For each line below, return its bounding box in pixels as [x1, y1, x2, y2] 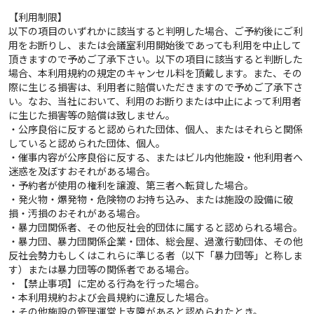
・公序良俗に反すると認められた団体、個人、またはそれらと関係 [8, 121, 303, 136]
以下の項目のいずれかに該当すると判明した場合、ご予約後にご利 [8, 23, 303, 38]
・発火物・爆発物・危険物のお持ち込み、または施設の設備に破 [8, 191, 293, 206]
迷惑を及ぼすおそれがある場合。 [8, 163, 156, 178]
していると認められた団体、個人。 [8, 135, 165, 150]
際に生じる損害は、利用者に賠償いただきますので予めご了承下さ [8, 79, 303, 94]
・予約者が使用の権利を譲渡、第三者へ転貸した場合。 [8, 177, 254, 192]
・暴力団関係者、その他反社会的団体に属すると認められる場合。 [8, 219, 303, 234]
